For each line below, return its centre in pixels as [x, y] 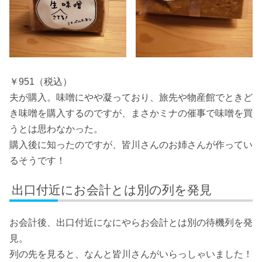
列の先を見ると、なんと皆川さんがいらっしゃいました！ [131, 254]
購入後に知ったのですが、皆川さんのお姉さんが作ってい [131, 145]
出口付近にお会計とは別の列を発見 [112, 189]
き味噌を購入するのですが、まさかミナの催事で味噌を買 [131, 113]
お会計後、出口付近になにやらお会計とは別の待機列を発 [131, 223]
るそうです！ [37, 161]
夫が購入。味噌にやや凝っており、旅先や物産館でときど [131, 98]
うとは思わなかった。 [56, 129]
